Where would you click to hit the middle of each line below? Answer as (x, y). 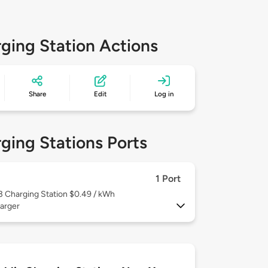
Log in (164, 94)
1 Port (168, 179)
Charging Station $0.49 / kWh (60, 194)
